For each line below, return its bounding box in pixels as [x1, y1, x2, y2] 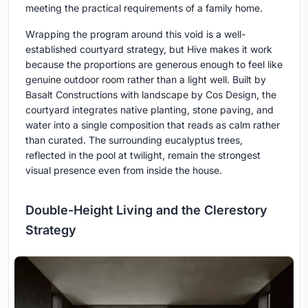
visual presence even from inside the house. [25, 164, 222, 176]
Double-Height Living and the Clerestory [25, 202, 267, 217]
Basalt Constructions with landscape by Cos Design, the [25, 88, 276, 100]
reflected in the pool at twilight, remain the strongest [25, 148, 261, 161]
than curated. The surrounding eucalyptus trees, [25, 133, 243, 146]
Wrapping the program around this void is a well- [25, 27, 245, 40]
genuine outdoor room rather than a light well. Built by [25, 73, 266, 85]
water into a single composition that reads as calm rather [25, 118, 280, 131]
